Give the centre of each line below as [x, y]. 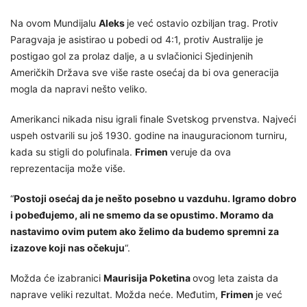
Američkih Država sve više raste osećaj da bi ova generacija [145, 73]
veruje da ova [200, 152]
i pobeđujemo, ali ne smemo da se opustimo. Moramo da [142, 215]
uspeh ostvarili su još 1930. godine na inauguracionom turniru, [149, 136]
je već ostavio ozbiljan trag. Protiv [202, 23]
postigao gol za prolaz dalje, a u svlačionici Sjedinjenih [132, 56]
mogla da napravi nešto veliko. [79, 89]
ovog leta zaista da [235, 278]
